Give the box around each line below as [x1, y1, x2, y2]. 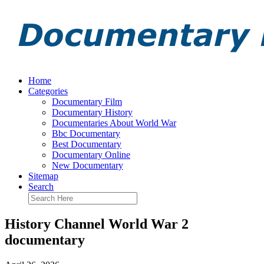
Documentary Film [52, 97, 122, 107]
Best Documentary [52, 139, 121, 149]
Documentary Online [52, 150, 130, 160]
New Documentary [52, 160, 123, 170]
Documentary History [52, 107, 133, 117]
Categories [28, 86, 68, 96]
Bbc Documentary [52, 128, 120, 138]
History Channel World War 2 [5, 216, 189, 232]
